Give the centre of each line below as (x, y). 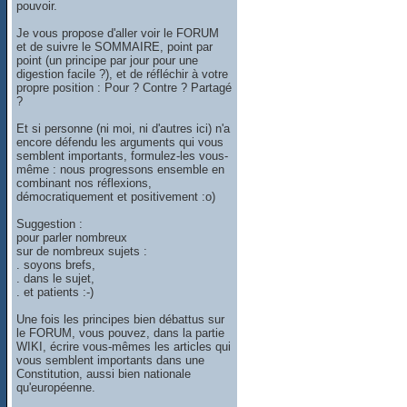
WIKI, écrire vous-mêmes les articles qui (124, 346)
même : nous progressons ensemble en (121, 169)
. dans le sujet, (56, 278)
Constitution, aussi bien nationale (104, 373)
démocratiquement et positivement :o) (116, 196)
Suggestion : (50, 223)
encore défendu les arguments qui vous (120, 142)
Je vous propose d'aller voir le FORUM (118, 33)
